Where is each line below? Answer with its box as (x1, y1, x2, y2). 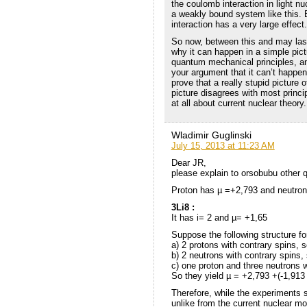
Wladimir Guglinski (171, 129, 251, 140)
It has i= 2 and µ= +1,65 (171, 212, 267, 223)
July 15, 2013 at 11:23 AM (171, 140, 275, 151)
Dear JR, (171, 157, 206, 168)
